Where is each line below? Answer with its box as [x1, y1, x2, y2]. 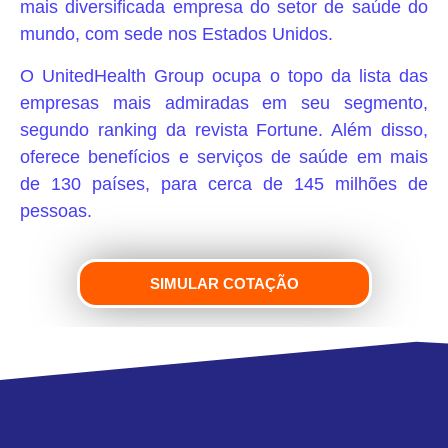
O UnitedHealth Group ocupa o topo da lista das [20, 65, 428, 86]
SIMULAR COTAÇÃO [149, 275, 299, 292]
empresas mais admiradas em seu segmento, [20, 92, 428, 113]
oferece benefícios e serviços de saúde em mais [20, 146, 428, 167]
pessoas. [20, 200, 92, 221]
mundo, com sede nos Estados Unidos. [20, 24, 333, 45]
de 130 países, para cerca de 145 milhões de [20, 173, 428, 194]
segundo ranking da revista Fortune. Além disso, [20, 119, 428, 140]
